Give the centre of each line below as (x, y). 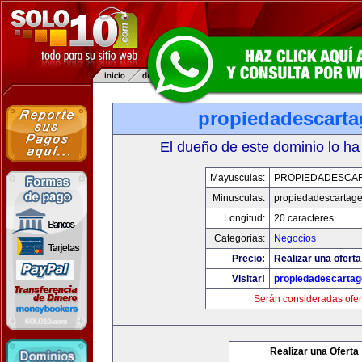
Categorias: (239, 238)
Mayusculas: (237, 178)
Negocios (295, 238)
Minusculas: (238, 198)
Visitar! (248, 279)
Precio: (248, 259)
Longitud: (244, 218)
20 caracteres (303, 218)
